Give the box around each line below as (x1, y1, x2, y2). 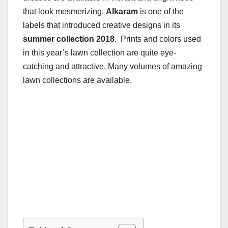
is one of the (140, 7, 184, 16)
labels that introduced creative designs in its (23, 21, 180, 30)
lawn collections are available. (23, 76, 132, 85)
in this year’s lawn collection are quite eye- (23, 48, 176, 58)
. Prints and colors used (115, 35, 201, 44)
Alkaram (106, 7, 140, 16)
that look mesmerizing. (23, 7, 106, 16)
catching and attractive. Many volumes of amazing (23, 62, 202, 71)
